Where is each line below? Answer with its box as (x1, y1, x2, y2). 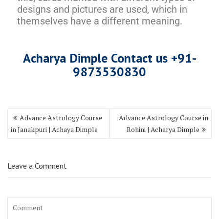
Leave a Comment (7, 160, 67, 171)
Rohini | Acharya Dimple (127, 124, 199, 134)
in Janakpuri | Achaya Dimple (11, 124, 98, 134)
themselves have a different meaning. (17, 15, 182, 27)
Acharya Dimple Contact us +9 (22, 49, 185, 66)
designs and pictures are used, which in (17, 3, 187, 15)
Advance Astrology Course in (119, 112, 208, 122)
